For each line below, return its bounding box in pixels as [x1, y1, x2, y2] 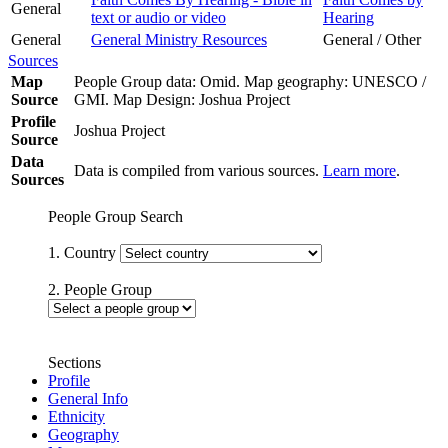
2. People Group [48, 280, 152, 298]
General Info [48, 389, 128, 407]
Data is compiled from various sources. [74, 161, 323, 179]
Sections [48, 353, 101, 371]
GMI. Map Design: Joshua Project [74, 90, 298, 108]
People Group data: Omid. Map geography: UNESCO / [74, 72, 426, 90]
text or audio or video [91, 8, 226, 26]
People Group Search [48, 207, 183, 225]
